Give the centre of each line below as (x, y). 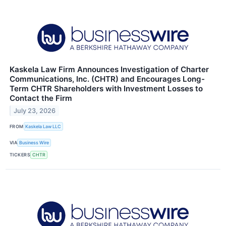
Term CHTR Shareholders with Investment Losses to (106, 89)
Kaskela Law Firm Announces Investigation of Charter (109, 70)
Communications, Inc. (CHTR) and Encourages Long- (107, 79)
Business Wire (34, 143)
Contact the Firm (41, 98)
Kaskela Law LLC (43, 126)
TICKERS (20, 155)
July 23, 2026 (35, 111)
